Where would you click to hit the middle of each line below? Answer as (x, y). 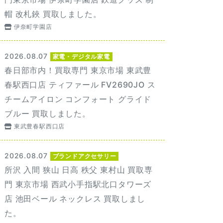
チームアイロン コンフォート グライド (78, 99)
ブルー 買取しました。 (48, 113)
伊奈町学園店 (33, 27)
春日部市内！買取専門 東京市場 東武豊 (78, 70)
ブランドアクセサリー (84, 156)
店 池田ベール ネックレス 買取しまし (75, 199)
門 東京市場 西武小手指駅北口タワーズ (78, 184)
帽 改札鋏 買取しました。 (53, 14)
